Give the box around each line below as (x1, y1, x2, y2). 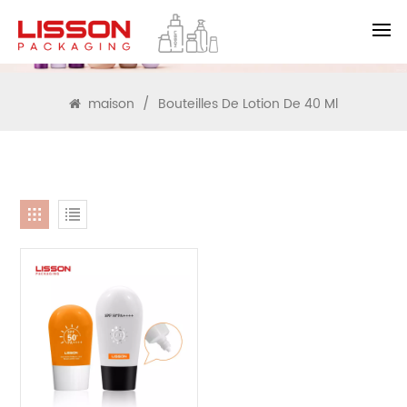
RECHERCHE (132, 17, 274, 55)
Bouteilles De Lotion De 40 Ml (158, 94, 338, 114)
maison (84, 94, 138, 114)
